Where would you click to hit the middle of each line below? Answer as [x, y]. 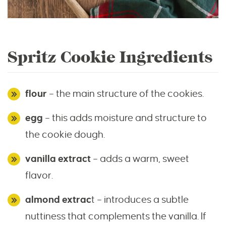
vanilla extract [58, 159]
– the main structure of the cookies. [126, 94]
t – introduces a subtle [140, 200]
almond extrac [58, 200]
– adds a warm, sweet [140, 159]
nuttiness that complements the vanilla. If [116, 216]
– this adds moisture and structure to [126, 118]
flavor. [39, 176]
